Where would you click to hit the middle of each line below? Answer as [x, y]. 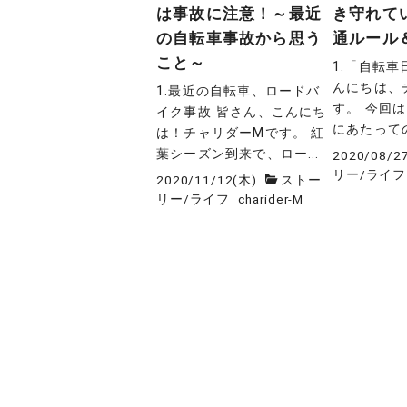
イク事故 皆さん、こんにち [242, 113]
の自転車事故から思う [239, 38]
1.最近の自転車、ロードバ [238, 92]
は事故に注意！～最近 [239, 13]
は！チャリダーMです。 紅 [241, 134]
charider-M [271, 199]
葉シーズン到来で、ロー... [238, 154]
